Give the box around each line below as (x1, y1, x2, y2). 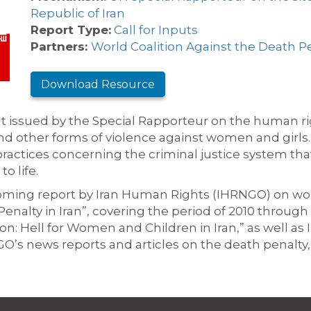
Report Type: (31, 23, 111, 37)
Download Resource (41, 78, 155, 91)
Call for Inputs (114, 23, 198, 37)
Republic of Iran (31, 6, 125, 20)
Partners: (31, 40, 91, 53)
